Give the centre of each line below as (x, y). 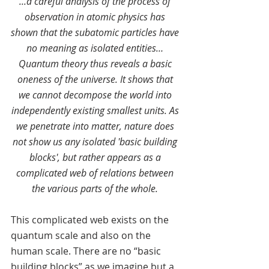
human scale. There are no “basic (87, 251)
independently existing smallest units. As (96, 110)
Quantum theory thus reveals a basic (96, 63)
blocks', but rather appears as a (96, 157)
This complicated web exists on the (91, 219)
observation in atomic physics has (96, 17)
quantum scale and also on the (82, 235)
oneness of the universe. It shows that (96, 79)
